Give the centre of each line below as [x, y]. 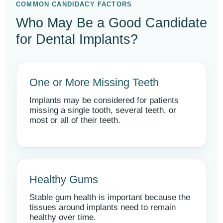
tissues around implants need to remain [103, 207]
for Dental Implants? [77, 39]
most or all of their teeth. [75, 120]
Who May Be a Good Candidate [111, 23]
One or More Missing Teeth [94, 82]
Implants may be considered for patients [104, 100]
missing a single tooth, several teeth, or [103, 110]
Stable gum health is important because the [110, 197]
